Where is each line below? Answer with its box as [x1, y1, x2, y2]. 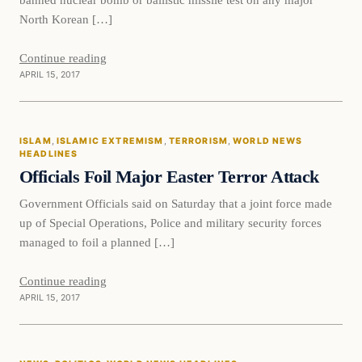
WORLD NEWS [233, 135, 303, 146]
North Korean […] [19, 11, 112, 26]
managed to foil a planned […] [19, 234, 175, 249]
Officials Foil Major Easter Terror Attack [19, 166, 319, 187]
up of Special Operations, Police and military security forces [19, 215, 322, 229]
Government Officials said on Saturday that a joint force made [19, 196, 332, 210]
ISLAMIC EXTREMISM [56, 135, 164, 146]
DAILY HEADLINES [40, 146, 124, 156]
